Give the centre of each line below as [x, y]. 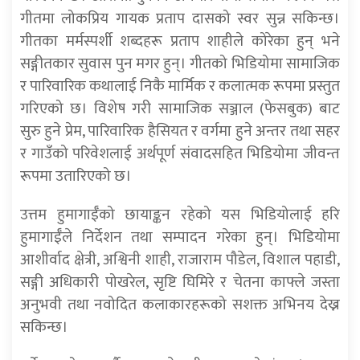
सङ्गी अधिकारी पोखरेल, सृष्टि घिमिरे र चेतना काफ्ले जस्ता [180, 282]
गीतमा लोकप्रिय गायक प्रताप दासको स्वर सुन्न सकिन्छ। [180, 19]
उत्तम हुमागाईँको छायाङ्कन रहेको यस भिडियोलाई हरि [180, 215]
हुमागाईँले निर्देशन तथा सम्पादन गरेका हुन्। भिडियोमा [180, 237]
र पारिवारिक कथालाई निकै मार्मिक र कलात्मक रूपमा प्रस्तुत [180, 86]
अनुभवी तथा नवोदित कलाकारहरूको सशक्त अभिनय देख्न [180, 305]
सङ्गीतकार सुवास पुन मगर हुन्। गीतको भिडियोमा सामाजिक [180, 64]
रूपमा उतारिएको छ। [76, 176]
